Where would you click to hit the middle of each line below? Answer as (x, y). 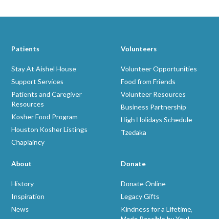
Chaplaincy (28, 142)
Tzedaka (133, 132)
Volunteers (139, 49)
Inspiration (28, 196)
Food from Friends (148, 81)
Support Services (37, 81)
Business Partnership (153, 107)
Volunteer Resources (153, 94)
